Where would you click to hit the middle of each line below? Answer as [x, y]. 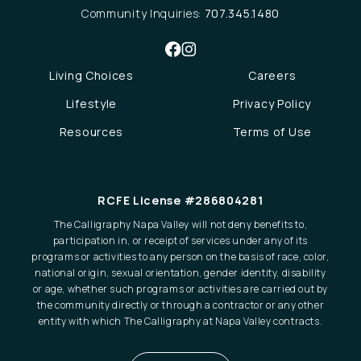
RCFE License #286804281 [180, 201]
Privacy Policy [272, 104]
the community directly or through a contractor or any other [180, 305]
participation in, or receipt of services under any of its [180, 241]
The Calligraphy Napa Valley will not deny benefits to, [180, 225]
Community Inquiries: [143, 14]
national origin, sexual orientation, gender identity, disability [180, 273]
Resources [91, 132]
